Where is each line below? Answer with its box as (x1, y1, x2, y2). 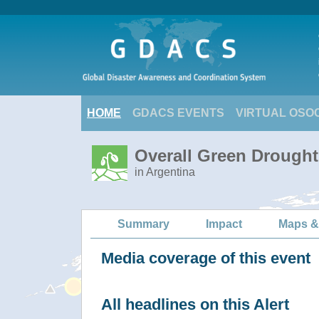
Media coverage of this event (101, 249, 310, 267)
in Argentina (135, 166, 195, 178)
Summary (117, 217, 169, 230)
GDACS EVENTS (132, 107, 224, 119)
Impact (206, 217, 242, 230)
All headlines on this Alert (101, 296, 289, 313)
